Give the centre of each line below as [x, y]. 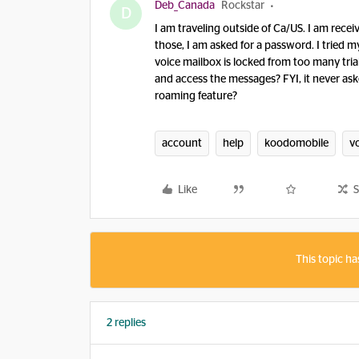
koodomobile [296, 143]
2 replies [126, 323]
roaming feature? [196, 96]
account [182, 143]
